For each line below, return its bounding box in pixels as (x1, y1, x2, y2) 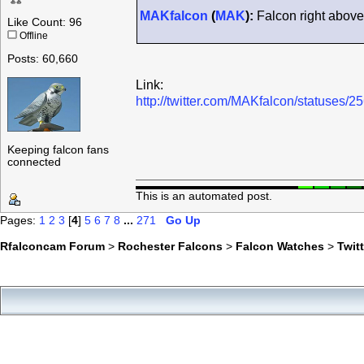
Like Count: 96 (7, 16, 82, 29)
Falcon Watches (236, 239, 324, 253)
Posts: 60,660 (7, 53, 78, 66)
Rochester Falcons (118, 239, 223, 253)
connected (7, 156, 61, 169)
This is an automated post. (136, 189, 272, 202)
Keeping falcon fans (7, 144, 109, 157)
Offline (17, 31, 48, 41)
